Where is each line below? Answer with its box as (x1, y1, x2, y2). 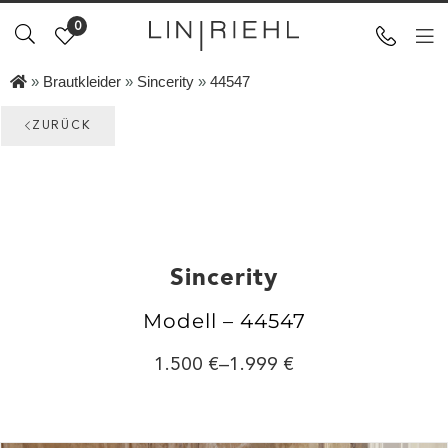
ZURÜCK (31, 120, 91, 132)
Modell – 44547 (142, 309, 306, 333)
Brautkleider (43, 73, 121, 90)
